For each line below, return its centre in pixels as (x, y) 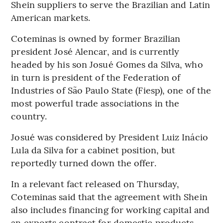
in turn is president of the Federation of (96, 77)
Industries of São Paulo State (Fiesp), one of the (111, 90)
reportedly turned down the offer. (84, 163)
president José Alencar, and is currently (95, 51)
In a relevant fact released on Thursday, (95, 184)
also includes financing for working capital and (111, 210)
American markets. (51, 17)
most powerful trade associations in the (95, 103)
